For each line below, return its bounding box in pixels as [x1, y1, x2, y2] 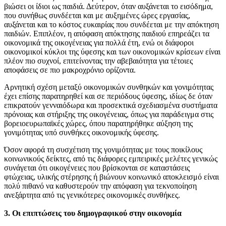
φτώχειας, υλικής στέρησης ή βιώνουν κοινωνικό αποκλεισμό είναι [4, 172, 219, 181]
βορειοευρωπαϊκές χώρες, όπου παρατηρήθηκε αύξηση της [4, 119, 193, 128]
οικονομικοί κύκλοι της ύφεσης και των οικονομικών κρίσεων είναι [4, 47, 220, 56]
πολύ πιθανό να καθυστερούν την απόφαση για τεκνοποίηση [4, 181, 197, 190]
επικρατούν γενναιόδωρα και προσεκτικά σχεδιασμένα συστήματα [4, 100, 217, 109]
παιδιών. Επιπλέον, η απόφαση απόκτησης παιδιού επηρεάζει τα [4, 29, 209, 38]
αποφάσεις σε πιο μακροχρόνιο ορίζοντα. [4, 65, 136, 74]
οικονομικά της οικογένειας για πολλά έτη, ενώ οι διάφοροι [4, 38, 194, 47]
